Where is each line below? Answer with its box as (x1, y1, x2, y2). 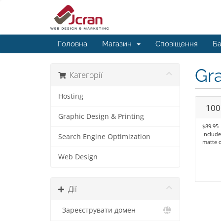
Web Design (58, 152, 98, 161)
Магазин (102, 39, 136, 48)
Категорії (66, 70, 103, 80)
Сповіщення (155, 39, 198, 48)
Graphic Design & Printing (58, 112, 144, 121)
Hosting (58, 92, 83, 101)
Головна (58, 39, 87, 48)
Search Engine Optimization (58, 132, 150, 141)
